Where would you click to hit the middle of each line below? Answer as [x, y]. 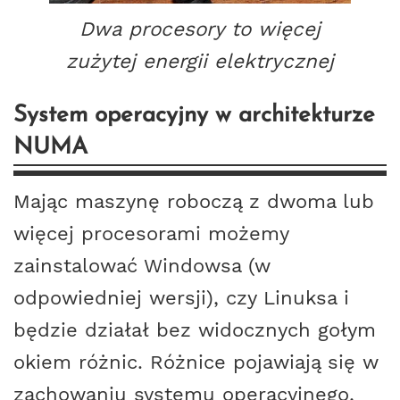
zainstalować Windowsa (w [142, 266]
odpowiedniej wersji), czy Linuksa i [181, 298]
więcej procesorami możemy [151, 233]
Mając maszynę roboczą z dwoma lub [194, 201]
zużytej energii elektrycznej [200, 61]
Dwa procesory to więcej [200, 29]
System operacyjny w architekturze [194, 116]
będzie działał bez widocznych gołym [195, 330]
